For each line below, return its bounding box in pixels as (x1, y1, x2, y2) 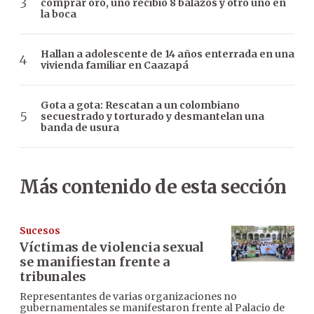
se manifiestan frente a (20, 254, 170, 271)
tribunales (20, 268, 86, 285)
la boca (41, 8, 76, 21)
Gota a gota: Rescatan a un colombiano (41, 99, 240, 112)
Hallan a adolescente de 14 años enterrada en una (41, 48, 294, 61)
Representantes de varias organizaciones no (20, 290, 237, 303)
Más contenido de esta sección (20, 175, 287, 199)
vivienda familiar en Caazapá (41, 59, 189, 72)
